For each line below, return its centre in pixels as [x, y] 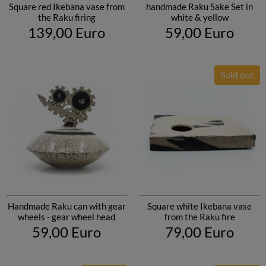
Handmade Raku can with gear [66, 206]
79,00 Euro [199, 232]
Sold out [237, 75]
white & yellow [199, 17]
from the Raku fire [199, 217]
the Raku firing [66, 17]
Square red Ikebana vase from [66, 7]
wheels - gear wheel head [66, 217]
